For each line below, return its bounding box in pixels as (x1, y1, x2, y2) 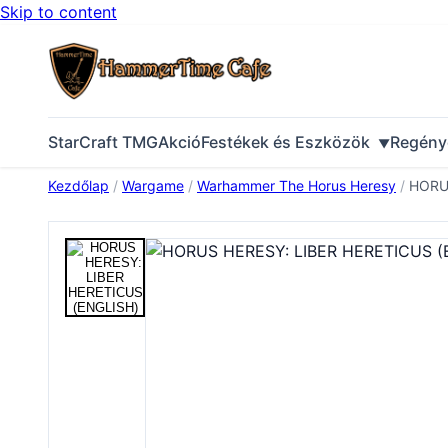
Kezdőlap (48, 177, 109, 194)
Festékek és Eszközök (201, 132, 370, 152)
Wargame (122, 177, 184, 194)
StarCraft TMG (48, 132, 158, 152)
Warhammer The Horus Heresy (197, 177, 396, 194)
